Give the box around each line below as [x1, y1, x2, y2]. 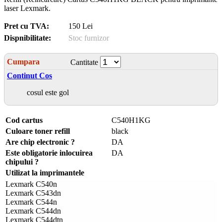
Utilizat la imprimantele [5, 168, 84, 177]
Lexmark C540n [5, 180, 57, 189]
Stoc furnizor [68, 34, 109, 43]
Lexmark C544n [5, 198, 57, 207]
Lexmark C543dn [5, 189, 61, 198]
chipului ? [5, 158, 39, 166]
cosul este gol [27, 88, 69, 97]
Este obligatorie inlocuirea [5, 149, 93, 158]
